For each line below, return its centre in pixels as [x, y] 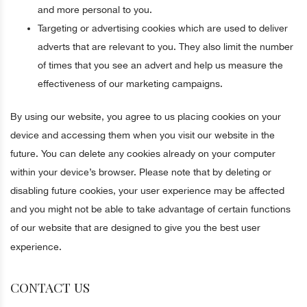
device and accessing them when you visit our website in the [143, 135]
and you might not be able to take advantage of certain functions [150, 209]
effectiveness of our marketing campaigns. [130, 84]
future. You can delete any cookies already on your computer [143, 153]
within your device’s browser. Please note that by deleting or [141, 172]
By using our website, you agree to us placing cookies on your [146, 116]
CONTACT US [52, 287]
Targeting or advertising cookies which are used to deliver [163, 28]
